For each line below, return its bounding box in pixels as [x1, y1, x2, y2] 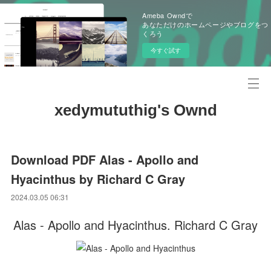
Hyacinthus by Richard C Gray [11, 170, 186, 188]
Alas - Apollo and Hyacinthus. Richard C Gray [13, 216, 258, 233]
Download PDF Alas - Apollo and [11, 151, 199, 168]
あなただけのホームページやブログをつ [142, 19, 269, 29]
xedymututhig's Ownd [54, 101, 217, 119]
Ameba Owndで [142, 10, 193, 20]
